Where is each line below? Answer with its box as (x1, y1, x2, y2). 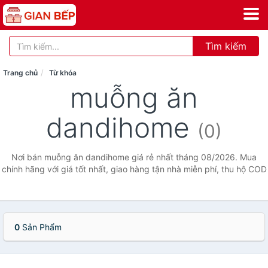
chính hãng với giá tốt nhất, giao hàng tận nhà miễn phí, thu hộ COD (1, 164, 267, 174)
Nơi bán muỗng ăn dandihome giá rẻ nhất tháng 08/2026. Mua (11, 152, 257, 162)
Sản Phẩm (20, 222, 62, 232)
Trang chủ (3, 68, 38, 77)
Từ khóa (49, 68, 77, 77)
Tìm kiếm (205, 40, 246, 52)
